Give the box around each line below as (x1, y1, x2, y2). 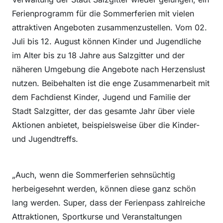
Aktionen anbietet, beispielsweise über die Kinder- (12, 120, 200, 130)
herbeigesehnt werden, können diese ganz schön (12, 184, 196, 194)
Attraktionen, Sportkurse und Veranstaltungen (12, 212, 182, 222)
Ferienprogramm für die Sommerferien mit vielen (12, 8, 194, 18)
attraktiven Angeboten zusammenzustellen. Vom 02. (12, 22, 207, 32)
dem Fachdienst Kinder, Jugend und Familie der (12, 92, 191, 102)
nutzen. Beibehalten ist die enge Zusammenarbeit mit (12, 78, 210, 88)
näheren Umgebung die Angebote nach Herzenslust (12, 64, 205, 74)
